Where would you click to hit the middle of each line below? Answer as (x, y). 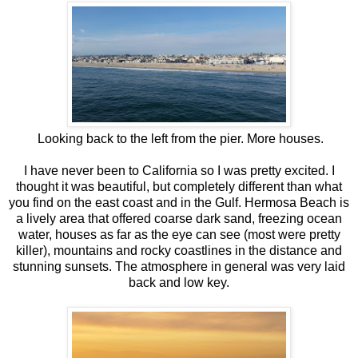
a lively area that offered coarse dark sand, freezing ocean (179, 218)
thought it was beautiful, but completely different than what (179, 186)
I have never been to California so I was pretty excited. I (179, 170)
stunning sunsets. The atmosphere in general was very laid (179, 266)
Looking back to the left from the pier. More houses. (179, 138)
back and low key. (179, 282)
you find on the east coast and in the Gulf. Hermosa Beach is (179, 202)
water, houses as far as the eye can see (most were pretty (179, 234)
